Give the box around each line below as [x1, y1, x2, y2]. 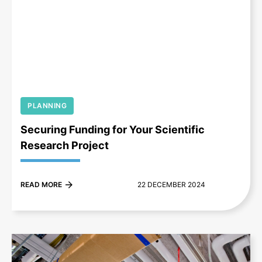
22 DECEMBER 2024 [137, 180, 205, 189]
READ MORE [20, 180, 62, 189]
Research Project [20, 139, 109, 152]
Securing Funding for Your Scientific [20, 123, 205, 136]
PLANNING [27, 101, 67, 111]
